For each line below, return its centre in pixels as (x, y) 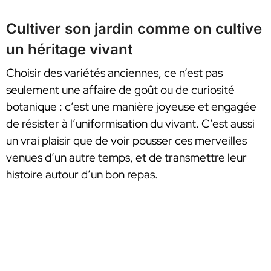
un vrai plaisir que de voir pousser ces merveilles (126, 141)
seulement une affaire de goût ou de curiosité (120, 90)
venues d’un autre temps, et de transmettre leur (126, 158)
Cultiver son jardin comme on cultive (134, 29)
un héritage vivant (69, 50)
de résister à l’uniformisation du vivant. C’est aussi (130, 124)
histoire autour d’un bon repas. (82, 175)
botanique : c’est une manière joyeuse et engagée (131, 107)
